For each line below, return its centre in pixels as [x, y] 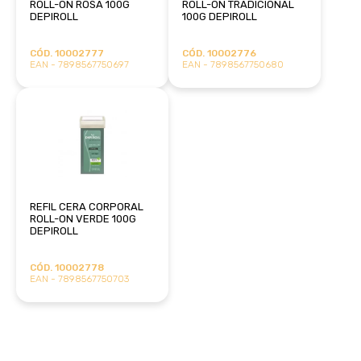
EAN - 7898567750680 [232, 64]
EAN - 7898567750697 [79, 64]
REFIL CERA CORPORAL [86, 206]
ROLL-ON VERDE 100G [83, 218]
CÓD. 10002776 [219, 53]
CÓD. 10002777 [66, 53]
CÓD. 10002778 [66, 267]
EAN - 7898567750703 [79, 278]
